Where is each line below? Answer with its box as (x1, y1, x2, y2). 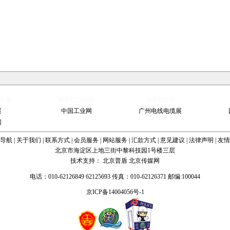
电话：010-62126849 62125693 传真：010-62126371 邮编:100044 (30, 173, 200, 180)
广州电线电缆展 (138, 107, 182, 114)
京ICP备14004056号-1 (86, 188, 144, 196)
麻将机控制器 (58, 96, 95, 103)
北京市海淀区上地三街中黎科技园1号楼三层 (55, 147, 175, 154)
